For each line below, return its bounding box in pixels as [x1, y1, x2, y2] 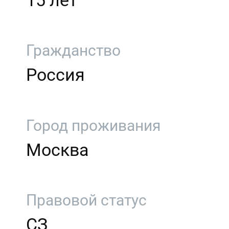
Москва [26, 139, 89, 160]
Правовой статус [26, 191, 147, 209]
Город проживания [26, 116, 161, 134]
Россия [26, 64, 85, 85]
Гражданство [26, 41, 121, 60]
